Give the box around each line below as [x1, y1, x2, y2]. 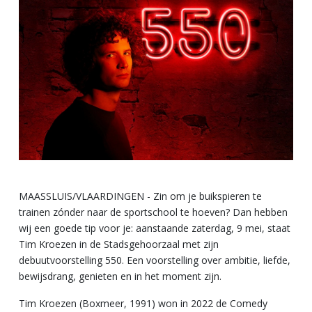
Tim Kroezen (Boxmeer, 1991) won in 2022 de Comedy [19, 296, 267, 310]
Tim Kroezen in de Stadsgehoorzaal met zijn [19, 237, 219, 251]
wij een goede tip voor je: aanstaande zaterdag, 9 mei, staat [19, 221, 290, 235]
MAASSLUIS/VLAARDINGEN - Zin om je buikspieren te [19, 189, 262, 203]
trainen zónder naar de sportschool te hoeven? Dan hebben [19, 205, 288, 219]
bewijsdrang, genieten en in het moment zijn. [19, 269, 221, 283]
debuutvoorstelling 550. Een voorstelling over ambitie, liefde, [19, 253, 290, 267]
